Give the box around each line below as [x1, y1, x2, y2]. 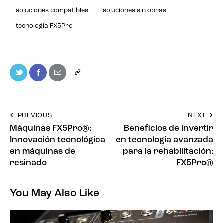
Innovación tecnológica [10, 135, 105, 144]
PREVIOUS [17, 112, 52, 119]
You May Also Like [10, 188, 99, 199]
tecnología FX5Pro [16, 22, 73, 29]
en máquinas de [10, 147, 75, 156]
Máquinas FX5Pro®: [10, 124, 91, 133]
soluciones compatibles [16, 7, 88, 14]
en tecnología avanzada [116, 135, 213, 144]
